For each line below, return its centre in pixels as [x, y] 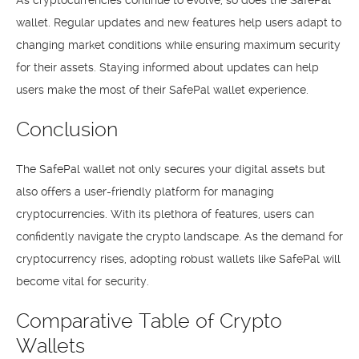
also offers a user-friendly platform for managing [145, 192]
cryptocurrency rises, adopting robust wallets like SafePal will [178, 259]
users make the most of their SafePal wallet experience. [162, 90]
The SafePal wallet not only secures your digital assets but [171, 169]
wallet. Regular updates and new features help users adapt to [179, 22]
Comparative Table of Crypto [149, 321]
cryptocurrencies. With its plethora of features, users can [165, 214]
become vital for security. [83, 281]
